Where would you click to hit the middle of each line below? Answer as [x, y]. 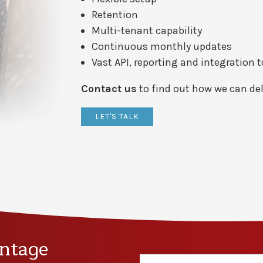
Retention [115, 14]
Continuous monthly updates [162, 46]
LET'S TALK [117, 117]
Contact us [109, 88]
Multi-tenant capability [147, 30]
